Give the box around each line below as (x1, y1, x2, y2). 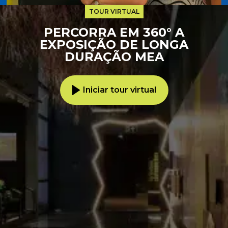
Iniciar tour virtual (82, 85, 156, 95)
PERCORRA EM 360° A (44, 25, 184, 40)
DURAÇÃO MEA (64, 49, 164, 65)
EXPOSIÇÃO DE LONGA (40, 37, 188, 52)
